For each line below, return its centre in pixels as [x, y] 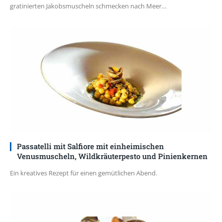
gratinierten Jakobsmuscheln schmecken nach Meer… [88, 6]
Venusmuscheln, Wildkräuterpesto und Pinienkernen [112, 156]
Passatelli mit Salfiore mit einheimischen [90, 146]
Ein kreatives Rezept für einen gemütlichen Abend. [83, 173]
